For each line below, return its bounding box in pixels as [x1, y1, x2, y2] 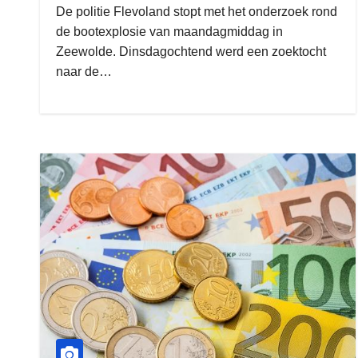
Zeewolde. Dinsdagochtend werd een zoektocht [56, 45, 326, 58]
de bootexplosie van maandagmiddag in [56, 25, 283, 38]
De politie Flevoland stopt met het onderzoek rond [56, 5, 337, 18]
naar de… [56, 65, 112, 78]
